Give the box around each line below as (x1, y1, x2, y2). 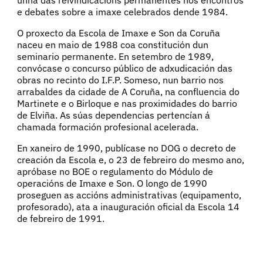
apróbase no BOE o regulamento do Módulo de (16, 165, 213, 177)
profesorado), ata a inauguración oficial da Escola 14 (16, 200, 240, 213)
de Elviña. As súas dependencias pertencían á (16, 109, 210, 121)
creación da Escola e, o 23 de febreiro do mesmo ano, (16, 153, 244, 166)
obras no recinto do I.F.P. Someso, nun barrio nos (16, 73, 224, 86)
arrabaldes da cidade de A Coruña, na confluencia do (16, 85, 240, 97)
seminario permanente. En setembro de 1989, (16, 50, 214, 62)
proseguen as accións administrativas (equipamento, (16, 188, 241, 201)
